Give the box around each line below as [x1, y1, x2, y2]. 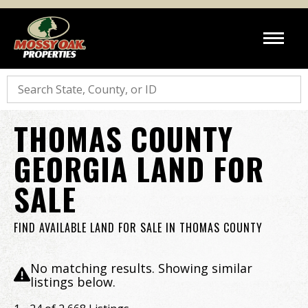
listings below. [30, 274, 115, 290]
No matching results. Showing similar [30, 260, 252, 276]
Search [6, 74, 41, 89]
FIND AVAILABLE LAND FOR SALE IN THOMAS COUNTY [14, 219, 263, 236]
